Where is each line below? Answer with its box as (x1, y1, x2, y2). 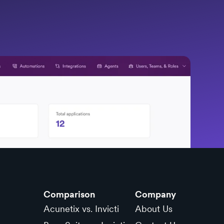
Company (134, 189, 176, 200)
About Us (134, 203, 172, 214)
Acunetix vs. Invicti (43, 203, 119, 214)
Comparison (43, 189, 95, 200)
